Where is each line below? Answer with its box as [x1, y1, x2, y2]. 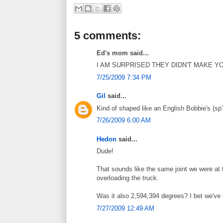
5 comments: [74, 29, 141, 42]
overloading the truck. [97, 174, 159, 182]
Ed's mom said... [97, 49, 149, 57]
